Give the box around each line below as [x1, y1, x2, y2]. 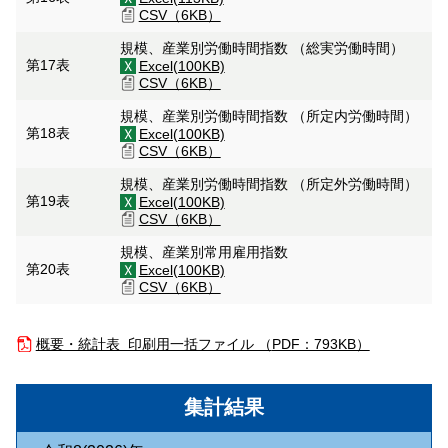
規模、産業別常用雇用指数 [119, 244, 292, 260]
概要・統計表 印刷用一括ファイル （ [35, 336, 272, 352]
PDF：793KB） [271, 336, 370, 352]
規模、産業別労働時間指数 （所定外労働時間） [119, 176, 422, 192]
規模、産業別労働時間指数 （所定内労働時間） [119, 108, 422, 124]
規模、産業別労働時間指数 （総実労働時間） [119, 40, 408, 56]
